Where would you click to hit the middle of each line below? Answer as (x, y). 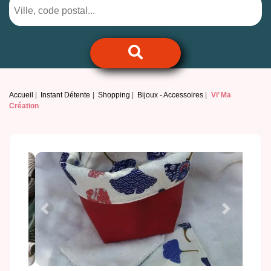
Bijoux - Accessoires (171, 95)
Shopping (114, 95)
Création (24, 106)
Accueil (21, 95)
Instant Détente (66, 95)
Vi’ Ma (221, 95)
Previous (63, 215)
